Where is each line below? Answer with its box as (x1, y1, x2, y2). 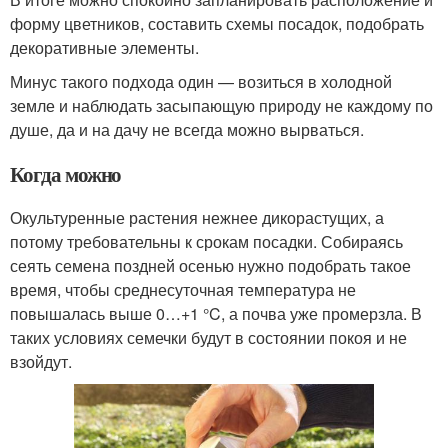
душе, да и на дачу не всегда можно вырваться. (10, 118, 364, 142)
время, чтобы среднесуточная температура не (10, 278, 356, 302)
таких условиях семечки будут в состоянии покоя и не (10, 326, 407, 350)
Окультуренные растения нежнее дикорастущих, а (10, 206, 384, 230)
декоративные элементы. (10, 36, 199, 60)
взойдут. (10, 350, 72, 374)
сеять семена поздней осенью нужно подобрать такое (10, 254, 411, 278)
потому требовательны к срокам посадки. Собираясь (10, 230, 403, 254)
